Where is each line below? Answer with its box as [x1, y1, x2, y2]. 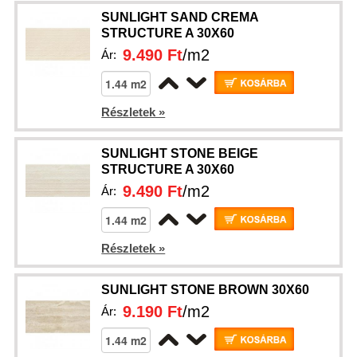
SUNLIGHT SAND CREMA [101, 10, 259, 24]
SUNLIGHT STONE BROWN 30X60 [101, 283, 310, 296]
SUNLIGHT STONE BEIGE [101, 147, 259, 160]
